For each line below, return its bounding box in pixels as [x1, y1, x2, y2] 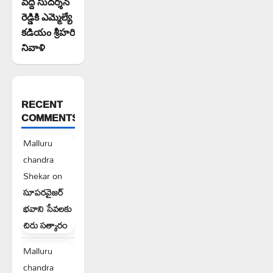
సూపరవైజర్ [23, 183, 64, 202]
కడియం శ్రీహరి [21, 24, 75, 40]
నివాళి [21, 40, 45, 55]
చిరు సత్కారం [23, 216, 68, 235]
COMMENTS [21, 108, 79, 127]
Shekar [23, 167, 50, 185]
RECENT [21, 95, 63, 114]
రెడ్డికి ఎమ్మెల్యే [21, 9, 72, 24]
